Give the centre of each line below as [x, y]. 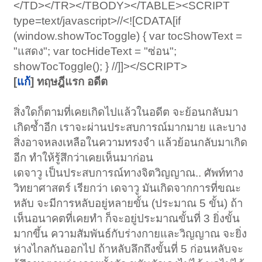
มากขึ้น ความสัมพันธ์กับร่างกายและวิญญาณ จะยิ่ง [130, 233]
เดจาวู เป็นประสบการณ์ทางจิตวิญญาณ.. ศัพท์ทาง [129, 173]
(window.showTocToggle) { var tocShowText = [128, 36]
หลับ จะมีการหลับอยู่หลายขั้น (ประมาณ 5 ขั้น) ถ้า [128, 203]
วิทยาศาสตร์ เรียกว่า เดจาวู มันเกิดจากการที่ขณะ [127, 188]
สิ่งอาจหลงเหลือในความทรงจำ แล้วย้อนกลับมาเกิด [131, 142]
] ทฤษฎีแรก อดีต [69, 81]
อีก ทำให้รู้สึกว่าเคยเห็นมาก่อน [84, 157]
